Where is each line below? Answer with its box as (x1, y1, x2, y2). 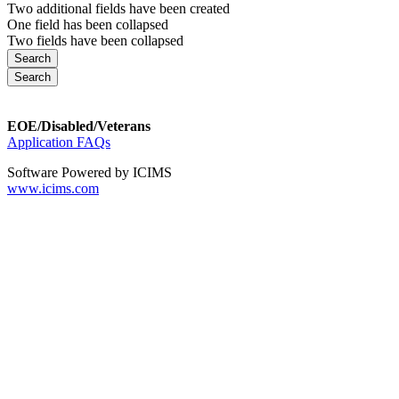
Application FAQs (7, 134, 110, 150)
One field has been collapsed (7, 16, 168, 32)
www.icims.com (7, 180, 99, 196)
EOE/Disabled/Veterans (7, 118, 151, 134)
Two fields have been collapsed (7, 32, 183, 48)
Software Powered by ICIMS (7, 164, 172, 180)
